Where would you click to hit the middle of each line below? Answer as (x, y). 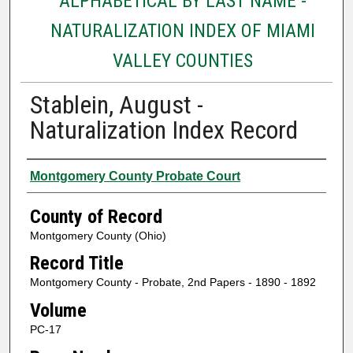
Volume (58, 310)
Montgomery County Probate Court (135, 176)
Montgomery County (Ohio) (98, 235)
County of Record (96, 216)
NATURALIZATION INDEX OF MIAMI (182, 30)
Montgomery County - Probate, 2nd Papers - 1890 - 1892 (173, 282)
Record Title (76, 264)
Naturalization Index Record (163, 130)
